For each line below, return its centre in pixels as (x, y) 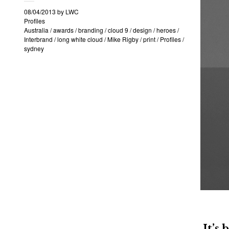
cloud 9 (118, 30)
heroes (166, 30)
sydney (34, 48)
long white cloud (80, 39)
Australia (36, 30)
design (142, 30)
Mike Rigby (123, 39)
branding (91, 30)
